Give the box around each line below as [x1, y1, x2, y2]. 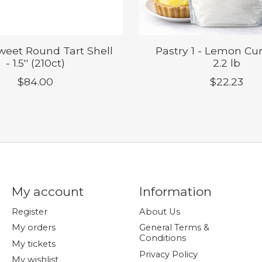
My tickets [11, 238, 56, 249]
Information [139, 184, 212, 199]
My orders [11, 222, 56, 233]
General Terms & [139, 222, 209, 233]
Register [11, 206, 47, 218]
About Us [139, 206, 180, 218]
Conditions [139, 233, 186, 244]
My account [11, 184, 84, 199]
